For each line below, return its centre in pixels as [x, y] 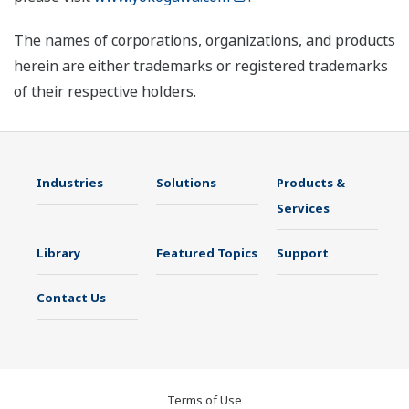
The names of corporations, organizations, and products [204, 40]
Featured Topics [207, 252]
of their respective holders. [105, 91]
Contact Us [71, 297]
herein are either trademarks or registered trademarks [201, 65]
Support [302, 252]
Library [59, 252]
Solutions [187, 182]
